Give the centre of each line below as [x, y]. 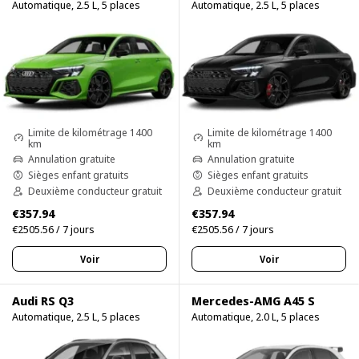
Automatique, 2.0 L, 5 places [256, 317]
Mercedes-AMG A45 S [253, 301]
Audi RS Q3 [43, 301]
